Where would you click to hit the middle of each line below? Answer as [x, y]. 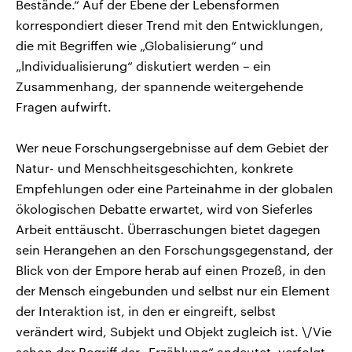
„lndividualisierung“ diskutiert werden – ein [143, 65]
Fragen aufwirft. [64, 106]
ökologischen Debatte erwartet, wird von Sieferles [164, 208]
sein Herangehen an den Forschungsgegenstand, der [174, 249]
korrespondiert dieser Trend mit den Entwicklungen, [170, 24]
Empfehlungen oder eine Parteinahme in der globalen [174, 188]
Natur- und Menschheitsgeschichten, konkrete [154, 167]
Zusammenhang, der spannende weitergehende [159, 86]
